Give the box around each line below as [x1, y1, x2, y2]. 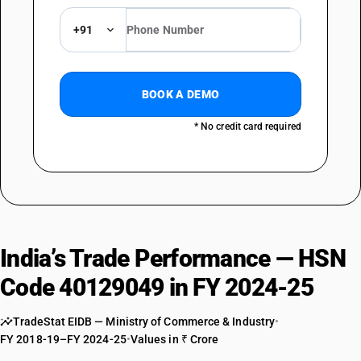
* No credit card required [193, 121, 301, 132]
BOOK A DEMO [141, 88, 220, 101]
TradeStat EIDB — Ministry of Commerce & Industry [13, 315, 276, 328]
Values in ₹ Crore [130, 333, 219, 346]
